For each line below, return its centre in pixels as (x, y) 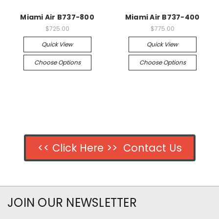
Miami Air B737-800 (57, 17)
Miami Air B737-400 (162, 17)
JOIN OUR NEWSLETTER (72, 202)
